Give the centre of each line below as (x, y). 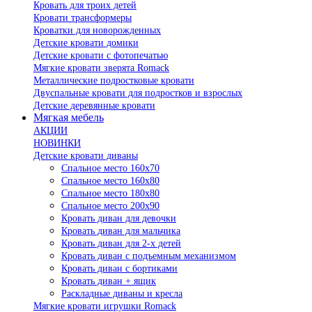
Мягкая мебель (69, 117)
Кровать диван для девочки (119, 218)
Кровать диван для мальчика (121, 231)
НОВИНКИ (57, 143)
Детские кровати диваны (86, 155)
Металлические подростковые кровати (114, 80)
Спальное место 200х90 (110, 205)
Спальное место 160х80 (110, 180)
